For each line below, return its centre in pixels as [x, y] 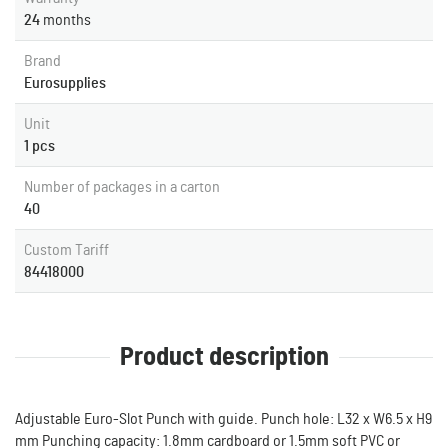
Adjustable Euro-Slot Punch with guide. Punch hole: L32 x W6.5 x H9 [223, 419]
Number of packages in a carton [122, 187]
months [67, 20]
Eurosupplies [65, 83]
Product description [224, 357]
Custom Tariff [66, 250]
